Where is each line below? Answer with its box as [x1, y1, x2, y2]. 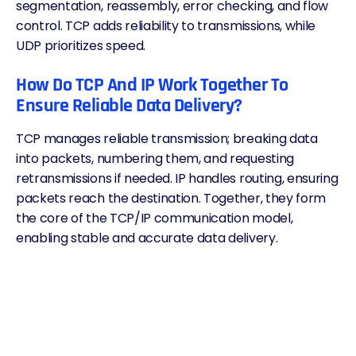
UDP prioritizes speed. [16, 37, 145, 55]
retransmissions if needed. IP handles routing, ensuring [16, 169, 339, 188]
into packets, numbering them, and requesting [16, 149, 294, 168]
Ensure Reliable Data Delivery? [16, 94, 242, 118]
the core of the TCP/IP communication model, [16, 209, 293, 227]
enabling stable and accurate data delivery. [16, 229, 278, 247]
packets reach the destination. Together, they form [16, 189, 326, 207]
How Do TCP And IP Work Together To [16, 73, 288, 97]
